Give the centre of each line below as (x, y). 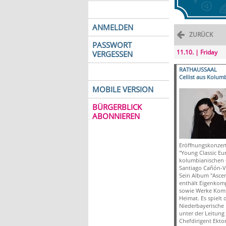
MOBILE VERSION (123, 89)
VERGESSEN (112, 54)
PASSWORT (112, 45)
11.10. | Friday (197, 52)
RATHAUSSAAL (198, 69)
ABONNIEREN (116, 116)
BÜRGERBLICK (117, 107)
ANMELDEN (112, 27)
